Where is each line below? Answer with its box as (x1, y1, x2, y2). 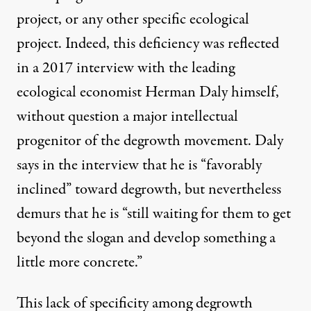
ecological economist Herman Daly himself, (17, 81, 279, 104)
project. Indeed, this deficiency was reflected (17, 33, 279, 56)
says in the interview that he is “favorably (17, 154, 262, 177)
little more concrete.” (17, 251, 142, 274)
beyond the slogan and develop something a (17, 227, 276, 250)
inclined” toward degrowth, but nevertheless (17, 178, 281, 201)
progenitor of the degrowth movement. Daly (17, 130, 283, 153)
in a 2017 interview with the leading (17, 57, 235, 80)
